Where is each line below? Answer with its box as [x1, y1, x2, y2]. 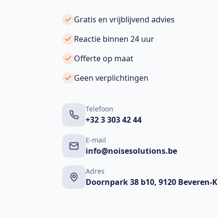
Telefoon [86, 104, 113, 113]
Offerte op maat [74, 53, 133, 64]
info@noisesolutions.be [86, 145, 177, 156]
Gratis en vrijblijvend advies [74, 14, 175, 25]
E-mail [86, 135, 106, 145]
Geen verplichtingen [74, 73, 148, 83]
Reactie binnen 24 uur [74, 34, 154, 44]
